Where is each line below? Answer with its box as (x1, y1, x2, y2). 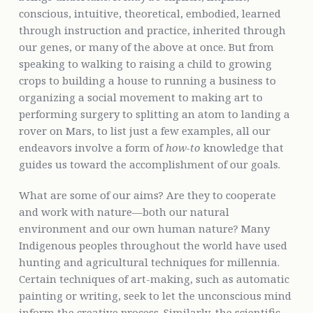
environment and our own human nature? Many (18, 221, 270, 235)
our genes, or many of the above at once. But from (18, 39, 274, 54)
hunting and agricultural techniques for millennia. (18, 254, 279, 269)
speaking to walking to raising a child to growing (18, 56, 272, 71)
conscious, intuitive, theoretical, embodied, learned (18, 6, 281, 20)
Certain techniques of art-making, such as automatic (18, 271, 289, 286)
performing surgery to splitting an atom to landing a (18, 106, 290, 121)
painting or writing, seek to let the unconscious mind (18, 288, 291, 303)
